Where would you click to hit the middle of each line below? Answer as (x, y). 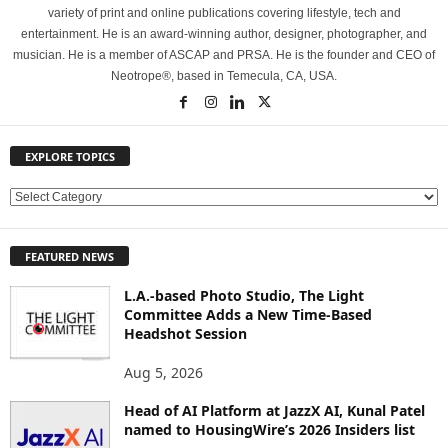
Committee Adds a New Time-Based (248, 314)
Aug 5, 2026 (163, 372)
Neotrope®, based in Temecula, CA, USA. (224, 76)
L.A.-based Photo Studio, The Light (244, 295)
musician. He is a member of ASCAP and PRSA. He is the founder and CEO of (224, 55)
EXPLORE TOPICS (70, 157)
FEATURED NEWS (69, 256)
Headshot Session (185, 333)
